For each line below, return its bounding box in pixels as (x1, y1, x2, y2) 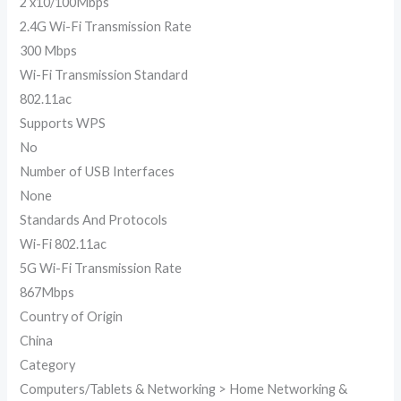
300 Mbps (20, 43, 78, 58)
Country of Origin (20, 309, 124, 324)
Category (20, 357, 76, 372)
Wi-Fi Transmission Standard (20, 67, 189, 82)
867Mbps (20, 285, 75, 300)
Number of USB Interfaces (20, 164, 175, 179)
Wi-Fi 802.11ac (20, 236, 107, 252)
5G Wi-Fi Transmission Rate (20, 260, 183, 276)
